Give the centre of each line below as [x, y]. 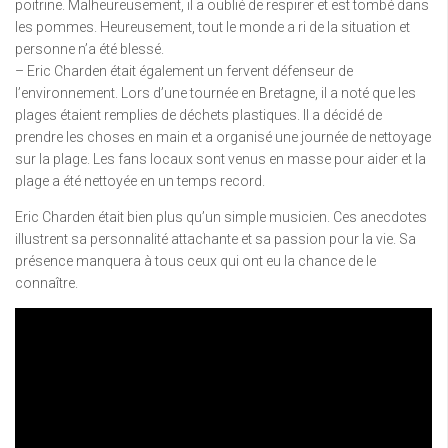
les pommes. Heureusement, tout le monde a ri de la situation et [212, 27]
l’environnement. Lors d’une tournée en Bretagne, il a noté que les [215, 93]
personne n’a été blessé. [89, 49]
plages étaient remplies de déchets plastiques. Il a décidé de [198, 115]
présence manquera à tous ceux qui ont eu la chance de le [195, 261]
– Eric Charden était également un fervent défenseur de [184, 71]
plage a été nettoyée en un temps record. [140, 181]
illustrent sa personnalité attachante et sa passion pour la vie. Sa [215, 239]
